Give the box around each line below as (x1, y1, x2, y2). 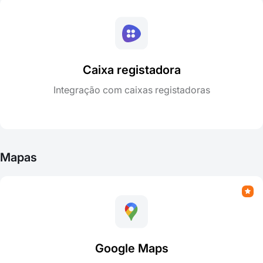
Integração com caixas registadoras (53, 83, 210, 96)
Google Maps (95, 241, 168, 255)
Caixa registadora (82, 62, 181, 77)
